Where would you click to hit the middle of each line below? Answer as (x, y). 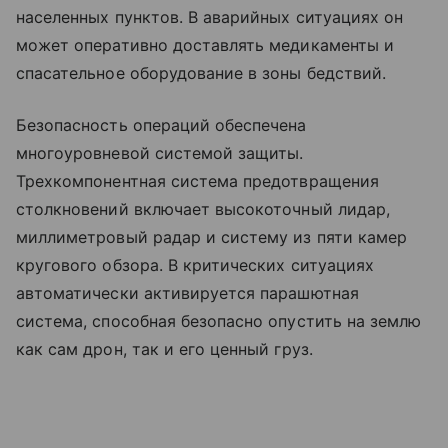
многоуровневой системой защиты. (160, 152)
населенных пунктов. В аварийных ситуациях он (210, 16)
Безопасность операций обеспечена (161, 124)
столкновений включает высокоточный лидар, (203, 208)
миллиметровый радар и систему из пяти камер (212, 236)
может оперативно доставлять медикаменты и (205, 44)
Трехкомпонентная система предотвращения (197, 180)
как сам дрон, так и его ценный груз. (164, 348)
